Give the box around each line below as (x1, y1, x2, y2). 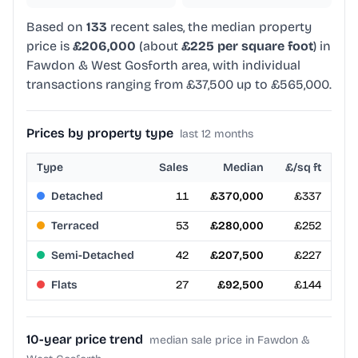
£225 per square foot (181, 38, 313, 54)
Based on (26, 19, 86, 35)
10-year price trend (26, 332, 143, 348)
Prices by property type (26, 125, 173, 141)
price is (26, 38, 73, 54)
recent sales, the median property (107, 19, 312, 35)
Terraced (51, 219, 99, 233)
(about (136, 38, 181, 54)
